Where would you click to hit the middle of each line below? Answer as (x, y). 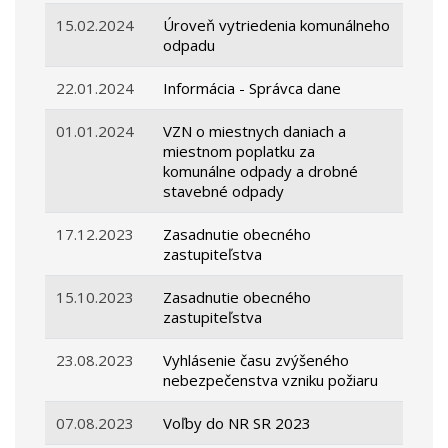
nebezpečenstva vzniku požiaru (271, 380)
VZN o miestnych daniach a (255, 131)
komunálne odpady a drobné (261, 171)
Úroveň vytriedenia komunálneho (277, 25)
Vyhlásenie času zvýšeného (256, 360)
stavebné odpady (224, 191)
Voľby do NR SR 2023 (237, 423)
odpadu (189, 45)
